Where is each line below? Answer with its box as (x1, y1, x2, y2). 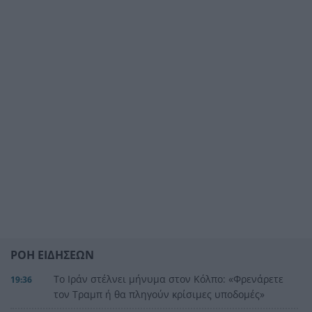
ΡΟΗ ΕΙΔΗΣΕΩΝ (10, 247, 94, 263)
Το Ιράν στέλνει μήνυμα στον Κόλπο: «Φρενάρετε (53, 272, 283, 286)
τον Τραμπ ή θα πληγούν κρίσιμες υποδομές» (53, 287, 265, 301)
